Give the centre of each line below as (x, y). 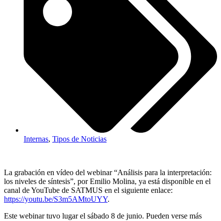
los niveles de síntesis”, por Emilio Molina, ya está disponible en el (107, 182)
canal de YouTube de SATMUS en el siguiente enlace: (88, 190)
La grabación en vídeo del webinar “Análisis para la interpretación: (108, 173)
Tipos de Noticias (79, 139)
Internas (36, 139)
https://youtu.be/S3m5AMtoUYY (56, 199)
